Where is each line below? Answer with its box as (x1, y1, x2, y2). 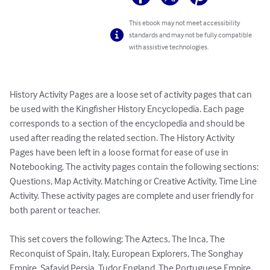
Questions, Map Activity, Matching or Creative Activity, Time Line (10, 175, 259, 187)
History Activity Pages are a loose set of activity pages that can (10, 88, 254, 101)
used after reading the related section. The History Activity (10, 131, 236, 144)
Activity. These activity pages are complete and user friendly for (10, 189, 256, 202)
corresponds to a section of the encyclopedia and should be (10, 117, 246, 130)
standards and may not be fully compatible (129, 30, 253, 40)
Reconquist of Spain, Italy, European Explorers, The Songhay (10, 247, 245, 260)
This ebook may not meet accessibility (129, 18, 240, 28)
